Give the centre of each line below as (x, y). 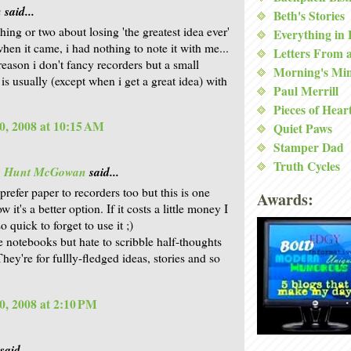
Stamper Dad (309, 147)
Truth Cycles (307, 166)
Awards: (285, 199)
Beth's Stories (309, 15)
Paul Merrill (306, 90)
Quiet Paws (303, 128)
